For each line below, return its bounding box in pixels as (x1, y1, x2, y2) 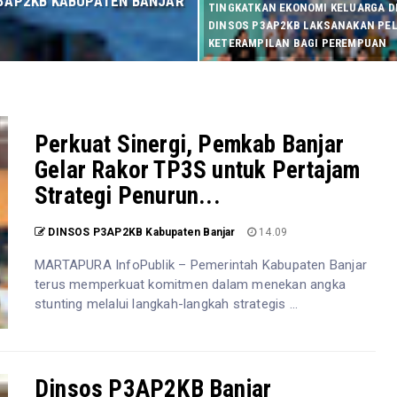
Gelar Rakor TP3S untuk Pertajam (35, 155, 361, 184)
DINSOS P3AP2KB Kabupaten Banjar (48, 225, 236, 238)
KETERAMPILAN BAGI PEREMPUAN (208, 36, 387, 50)
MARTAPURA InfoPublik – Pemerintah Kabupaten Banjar (35, 256, 368, 273)
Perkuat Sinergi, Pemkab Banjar (35, 129, 345, 159)
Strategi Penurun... (35, 181, 221, 210)
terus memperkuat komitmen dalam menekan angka (35, 276, 346, 292)
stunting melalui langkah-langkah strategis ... (35, 295, 299, 312)
